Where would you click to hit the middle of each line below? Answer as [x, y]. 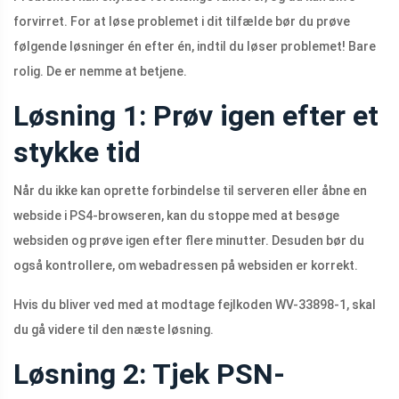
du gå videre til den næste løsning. [114, 330]
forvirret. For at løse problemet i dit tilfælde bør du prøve [182, 22]
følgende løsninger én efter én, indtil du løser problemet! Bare [195, 47]
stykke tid [77, 153]
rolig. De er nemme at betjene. [100, 72]
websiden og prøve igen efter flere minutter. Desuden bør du [189, 241]
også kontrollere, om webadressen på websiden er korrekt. [186, 266]
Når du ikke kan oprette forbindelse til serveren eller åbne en [190, 191]
